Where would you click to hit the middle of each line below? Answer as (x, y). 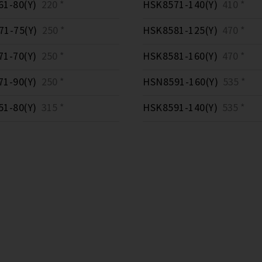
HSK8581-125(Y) (180, 30)
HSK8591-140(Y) (180, 108)
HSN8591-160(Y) (180, 82)
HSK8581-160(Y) (180, 56)
